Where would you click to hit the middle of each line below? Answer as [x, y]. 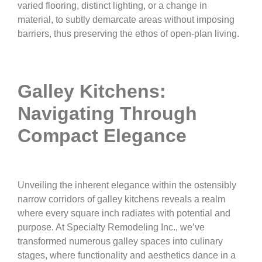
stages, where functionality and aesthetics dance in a [127, 256]
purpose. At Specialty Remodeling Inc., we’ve [111, 227]
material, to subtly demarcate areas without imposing [126, 19]
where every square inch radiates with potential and [124, 213]
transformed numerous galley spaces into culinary [120, 242]
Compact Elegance [102, 136]
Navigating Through [107, 114]
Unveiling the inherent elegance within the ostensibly [127, 185]
